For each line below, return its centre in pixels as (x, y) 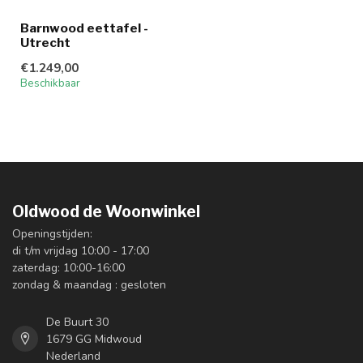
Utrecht (45, 42)
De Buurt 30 (77, 322)
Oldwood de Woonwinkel (106, 211)
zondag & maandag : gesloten (89, 284)
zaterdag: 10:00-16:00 (68, 267)
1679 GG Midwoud (94, 339)
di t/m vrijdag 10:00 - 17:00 (81, 250)
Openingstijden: (52, 233)
